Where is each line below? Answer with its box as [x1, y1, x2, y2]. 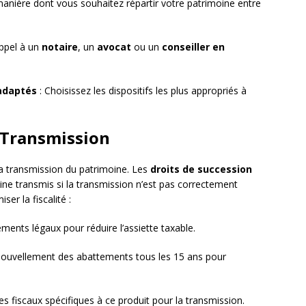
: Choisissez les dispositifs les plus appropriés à [37, 84, 247, 98]
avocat [97, 40, 131, 54]
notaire [42, 40, 78, 54]
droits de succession [150, 163, 252, 176]
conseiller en [162, 40, 225, 54]
